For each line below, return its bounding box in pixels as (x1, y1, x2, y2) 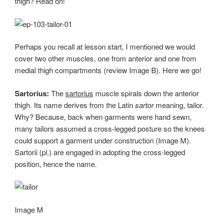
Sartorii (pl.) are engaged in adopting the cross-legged (15, 146, 185, 157)
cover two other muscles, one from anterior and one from (15, 53, 196, 64)
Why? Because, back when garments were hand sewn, (15, 111, 192, 122)
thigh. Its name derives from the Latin (15, 99, 135, 110)
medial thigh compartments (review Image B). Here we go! (15, 65, 201, 76)
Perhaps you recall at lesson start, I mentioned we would (15, 41, 195, 52)
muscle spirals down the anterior (93, 87, 199, 98)
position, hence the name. (15, 158, 97, 169)
